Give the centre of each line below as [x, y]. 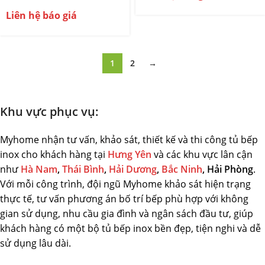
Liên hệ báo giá [41, 15]
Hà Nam [39, 169]
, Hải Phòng [228, 169]
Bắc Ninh [182, 169]
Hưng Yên [130, 154]
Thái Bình [83, 169]
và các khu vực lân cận [202, 154]
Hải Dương [133, 169]
